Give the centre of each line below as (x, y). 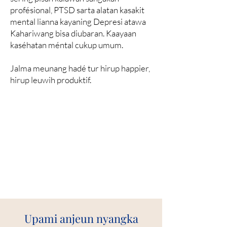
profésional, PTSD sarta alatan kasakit (77, 10)
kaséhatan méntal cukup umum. (67, 45)
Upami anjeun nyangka (81, 218)
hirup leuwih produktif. (51, 80)
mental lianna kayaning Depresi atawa (78, 22)
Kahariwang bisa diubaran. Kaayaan (73, 33)
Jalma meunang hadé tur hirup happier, (80, 68)
